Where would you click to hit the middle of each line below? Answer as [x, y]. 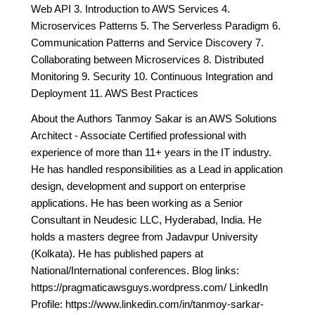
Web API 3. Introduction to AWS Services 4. [130, 9]
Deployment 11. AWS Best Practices [115, 93]
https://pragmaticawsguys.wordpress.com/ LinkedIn [149, 287]
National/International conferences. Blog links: [135, 270]
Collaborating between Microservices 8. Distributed [147, 59]
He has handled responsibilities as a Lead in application [157, 169]
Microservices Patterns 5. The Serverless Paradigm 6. [156, 26]
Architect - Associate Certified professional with [139, 135]
